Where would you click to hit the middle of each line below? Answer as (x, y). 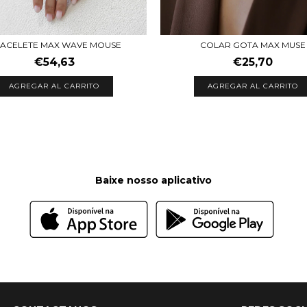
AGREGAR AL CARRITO (54, 86)
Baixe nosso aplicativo (153, 180)
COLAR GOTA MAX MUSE (253, 45)
